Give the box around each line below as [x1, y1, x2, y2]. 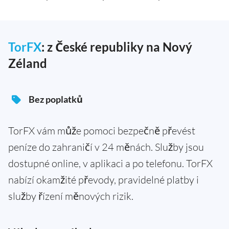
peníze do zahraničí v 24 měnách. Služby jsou [8, 141, 204, 154]
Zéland [8, 56, 47, 71]
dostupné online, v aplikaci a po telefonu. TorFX [8, 157, 213, 170]
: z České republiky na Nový [41, 39, 192, 55]
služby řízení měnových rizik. [8, 190, 133, 203]
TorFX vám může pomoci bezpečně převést [8, 124, 195, 138]
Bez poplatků [29, 94, 83, 105]
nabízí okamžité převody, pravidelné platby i [8, 173, 199, 187]
